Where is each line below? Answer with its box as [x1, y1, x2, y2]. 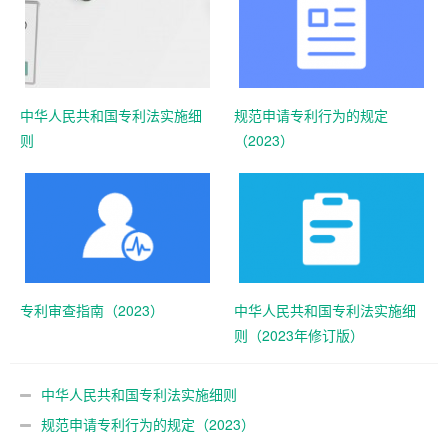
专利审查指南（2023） [20, 300, 164, 320]
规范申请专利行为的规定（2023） [41, 414, 255, 434]
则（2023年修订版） [234, 325, 364, 345]
